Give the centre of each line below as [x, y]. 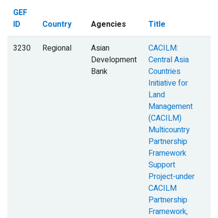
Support [162, 165]
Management [171, 107]
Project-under [172, 177]
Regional [57, 48]
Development [114, 60]
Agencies [109, 25]
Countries [164, 72]
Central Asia [169, 60]
